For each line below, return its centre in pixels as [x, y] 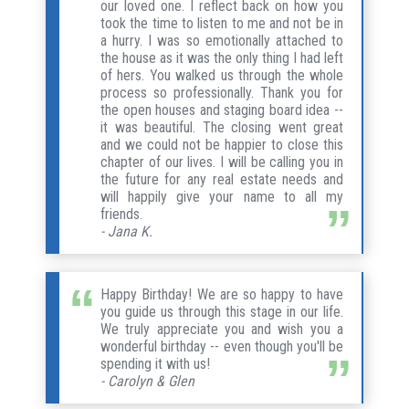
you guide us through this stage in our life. [222, 311]
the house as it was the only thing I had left [222, 58]
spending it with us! [155, 363]
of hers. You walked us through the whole [222, 75]
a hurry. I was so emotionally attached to [222, 40]
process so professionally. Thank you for [222, 92]
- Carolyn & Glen [147, 381]
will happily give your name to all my [222, 196]
